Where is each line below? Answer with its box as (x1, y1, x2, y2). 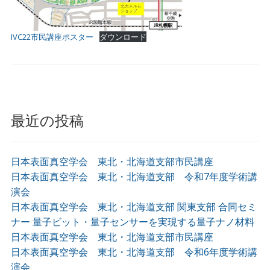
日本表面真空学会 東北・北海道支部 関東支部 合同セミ (10, 199, 257, 213)
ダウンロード (99, 31, 146, 42)
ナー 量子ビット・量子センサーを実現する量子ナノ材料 (10, 215, 254, 228)
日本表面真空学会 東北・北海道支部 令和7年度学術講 (10, 169, 257, 183)
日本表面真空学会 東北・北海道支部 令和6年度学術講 (10, 245, 257, 259)
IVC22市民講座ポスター (10, 31, 93, 42)
